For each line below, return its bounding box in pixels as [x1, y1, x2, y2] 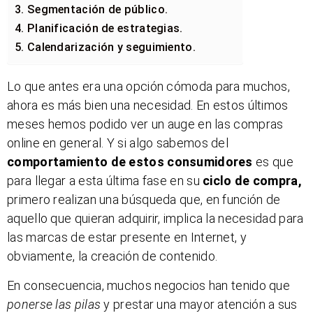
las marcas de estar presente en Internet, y [7, 230, 247, 245]
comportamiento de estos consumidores [7, 154, 253, 170]
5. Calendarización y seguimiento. [15, 41, 196, 54]
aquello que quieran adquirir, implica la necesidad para [7, 211, 304, 226]
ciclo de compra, [203, 173, 302, 189]
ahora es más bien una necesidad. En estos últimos [7, 98, 289, 113]
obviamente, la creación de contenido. [7, 249, 218, 264]
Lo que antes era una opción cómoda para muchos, [7, 79, 291, 94]
